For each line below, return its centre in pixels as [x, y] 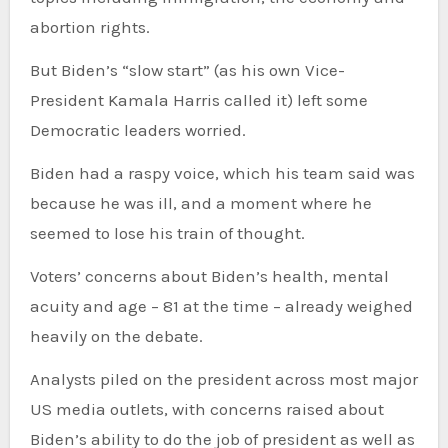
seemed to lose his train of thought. [167, 232]
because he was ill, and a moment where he [200, 202]
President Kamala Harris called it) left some [198, 99]
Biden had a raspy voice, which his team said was [222, 172]
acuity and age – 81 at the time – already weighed [221, 305]
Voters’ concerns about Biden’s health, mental [209, 275]
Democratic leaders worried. [137, 129]
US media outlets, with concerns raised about [206, 408]
